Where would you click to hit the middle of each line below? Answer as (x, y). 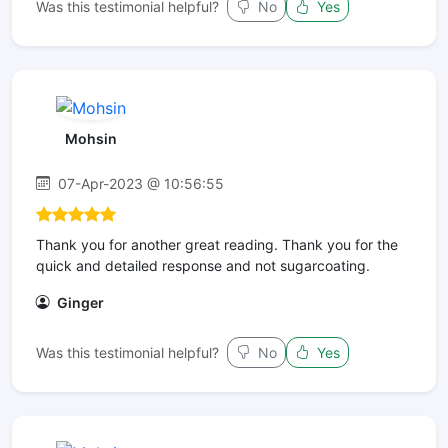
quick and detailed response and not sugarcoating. (203, 265)
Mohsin (90, 138)
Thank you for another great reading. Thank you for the (217, 244)
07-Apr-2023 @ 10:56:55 (139, 183)
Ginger (79, 302)
